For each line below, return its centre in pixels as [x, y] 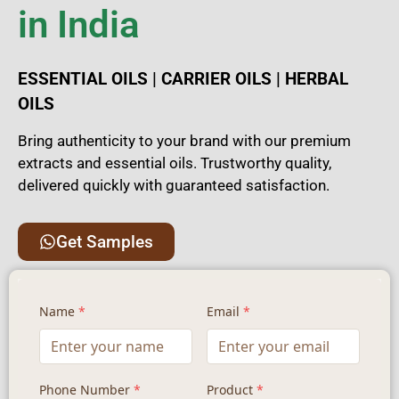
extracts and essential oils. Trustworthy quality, [175, 163]
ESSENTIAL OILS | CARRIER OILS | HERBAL [183, 78]
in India [79, 24]
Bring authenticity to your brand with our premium [184, 141]
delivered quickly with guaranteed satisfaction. [174, 186]
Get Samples [105, 241]
